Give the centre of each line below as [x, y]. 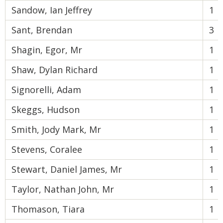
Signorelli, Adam [46, 90]
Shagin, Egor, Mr [47, 50]
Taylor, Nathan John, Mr [63, 189]
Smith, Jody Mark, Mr [56, 129]
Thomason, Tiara [48, 209]
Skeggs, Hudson [46, 110]
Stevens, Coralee [47, 149]
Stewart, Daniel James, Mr [67, 169]
